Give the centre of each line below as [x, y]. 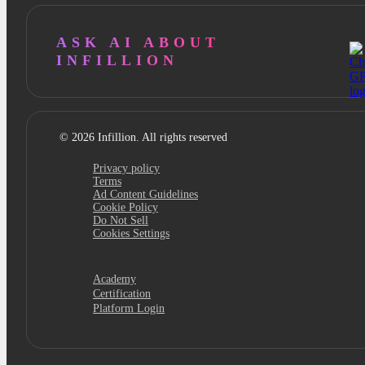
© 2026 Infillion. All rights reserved [143, 138]
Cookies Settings [131, 234]
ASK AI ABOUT [138, 43]
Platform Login [129, 309]
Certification [122, 294]
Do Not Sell [121, 221]
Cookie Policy [125, 208]
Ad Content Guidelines [145, 195]
